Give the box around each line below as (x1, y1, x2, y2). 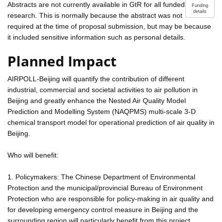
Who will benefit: (7, 151, 58, 159)
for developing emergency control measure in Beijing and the (7, 205, 198, 214)
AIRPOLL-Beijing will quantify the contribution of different (7, 74, 184, 83)
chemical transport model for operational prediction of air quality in (7, 118, 215, 126)
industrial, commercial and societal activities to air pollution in (7, 85, 198, 94)
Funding (192, 2, 208, 8)
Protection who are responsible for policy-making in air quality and (7, 194, 214, 203)
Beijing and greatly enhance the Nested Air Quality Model (7, 96, 186, 105)
